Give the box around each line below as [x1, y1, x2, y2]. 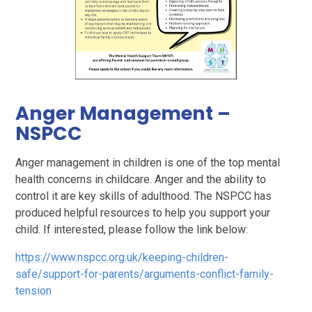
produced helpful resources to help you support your [15, 206, 271, 220]
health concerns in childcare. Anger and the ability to [15, 173, 267, 187]
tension [15, 284, 52, 298]
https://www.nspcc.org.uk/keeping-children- [15, 251, 229, 265]
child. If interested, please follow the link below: [15, 223, 251, 237]
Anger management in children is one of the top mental [15, 156, 281, 170]
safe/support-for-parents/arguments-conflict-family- [15, 267, 274, 281]
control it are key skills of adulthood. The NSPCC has [15, 189, 272, 203]
